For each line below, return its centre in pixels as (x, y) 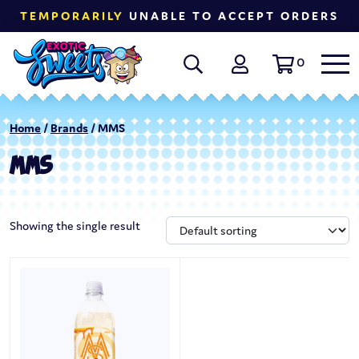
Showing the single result (75, 226)
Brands (69, 128)
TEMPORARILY (72, 16)
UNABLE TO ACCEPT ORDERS (232, 16)
